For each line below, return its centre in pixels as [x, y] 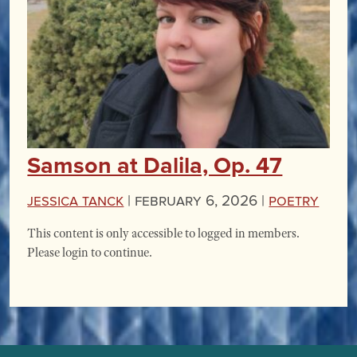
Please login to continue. [90, 253]
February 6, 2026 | [200, 200]
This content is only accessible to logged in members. [164, 233]
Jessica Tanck [76, 200]
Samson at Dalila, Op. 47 [155, 165]
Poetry [294, 200]
